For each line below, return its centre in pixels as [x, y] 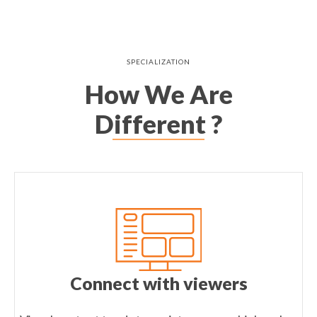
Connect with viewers [158, 283]
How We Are [158, 94]
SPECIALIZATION [158, 62]
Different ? [158, 124]
